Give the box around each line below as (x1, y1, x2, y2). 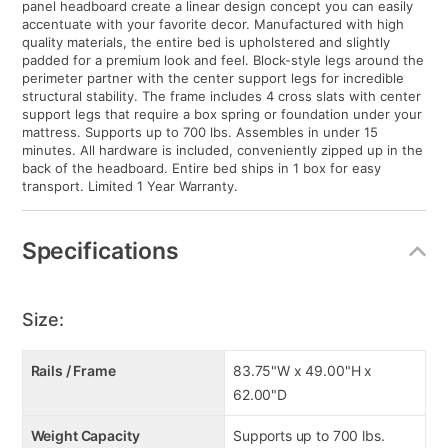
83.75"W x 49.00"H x (233, 362, 373, 380)
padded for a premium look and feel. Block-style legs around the (21, 52, 424, 69)
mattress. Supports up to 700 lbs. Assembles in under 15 (21, 124, 378, 141)
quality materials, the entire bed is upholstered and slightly (21, 34, 390, 51)
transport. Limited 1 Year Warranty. (21, 178, 238, 195)
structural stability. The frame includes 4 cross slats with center (21, 88, 421, 105)
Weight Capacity (30, 427, 140, 445)
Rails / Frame (30, 362, 116, 380)
